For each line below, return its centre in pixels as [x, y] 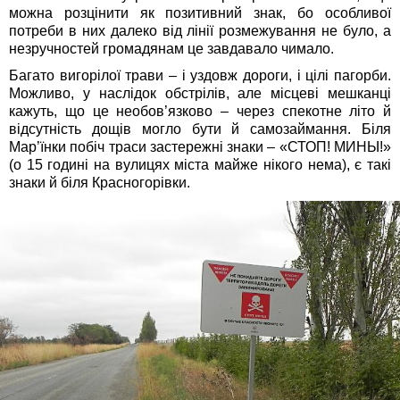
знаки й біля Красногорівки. [100, 183]
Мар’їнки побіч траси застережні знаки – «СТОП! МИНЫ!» [200, 147]
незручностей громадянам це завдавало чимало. [171, 49]
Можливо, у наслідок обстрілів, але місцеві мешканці [200, 94]
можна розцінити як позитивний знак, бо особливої [200, 13]
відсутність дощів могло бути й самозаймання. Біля [200, 129]
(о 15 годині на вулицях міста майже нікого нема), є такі [200, 165]
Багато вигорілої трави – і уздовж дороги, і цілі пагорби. [200, 76]
